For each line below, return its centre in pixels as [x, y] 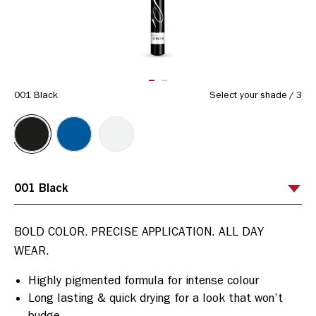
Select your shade [248, 95]
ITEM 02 [187, 87]
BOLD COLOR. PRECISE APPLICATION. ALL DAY [139, 231]
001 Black [36, 95]
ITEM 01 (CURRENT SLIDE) [226, 87]
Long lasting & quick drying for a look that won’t [156, 298]
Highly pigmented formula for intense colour [144, 280]
